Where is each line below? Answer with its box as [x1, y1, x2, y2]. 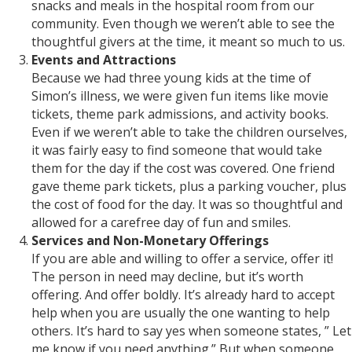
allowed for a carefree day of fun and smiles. [31, 214, 291, 232]
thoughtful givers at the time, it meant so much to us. [31, 33, 345, 51]
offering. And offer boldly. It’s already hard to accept [31, 286, 335, 304]
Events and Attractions [31, 51, 176, 69]
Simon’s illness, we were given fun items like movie [31, 87, 328, 105]
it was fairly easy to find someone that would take [31, 141, 322, 159]
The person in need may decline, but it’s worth [31, 268, 303, 286]
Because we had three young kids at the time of [31, 69, 311, 87]
